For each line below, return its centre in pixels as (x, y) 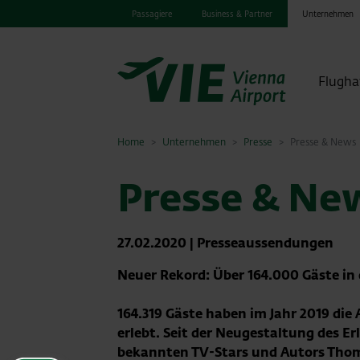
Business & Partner (237, 14)
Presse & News (323, 142)
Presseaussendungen (265, 243)
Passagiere (152, 14)
